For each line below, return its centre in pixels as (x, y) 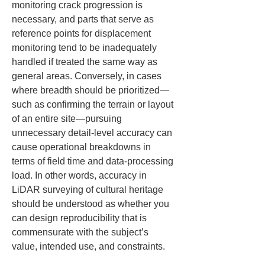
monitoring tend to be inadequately (85, 48)
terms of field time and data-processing (94, 161)
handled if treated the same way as (86, 62)
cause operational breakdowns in (83, 147)
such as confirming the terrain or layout (94, 104)
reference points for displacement (83, 33)
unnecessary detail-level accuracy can (93, 133)
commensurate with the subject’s (81, 232)
